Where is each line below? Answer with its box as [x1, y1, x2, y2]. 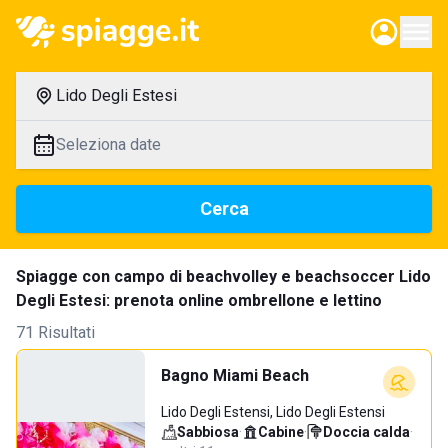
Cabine [258, 424, 304, 440]
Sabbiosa [177, 424, 239, 440]
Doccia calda [323, 424, 410, 440]
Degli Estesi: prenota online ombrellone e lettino [16, 291, 382, 310]
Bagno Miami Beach [161, 366, 309, 385]
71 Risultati [16, 323, 95, 342]
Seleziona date [56, 135, 161, 154]
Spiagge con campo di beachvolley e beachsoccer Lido [16, 267, 431, 286]
